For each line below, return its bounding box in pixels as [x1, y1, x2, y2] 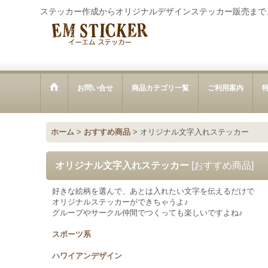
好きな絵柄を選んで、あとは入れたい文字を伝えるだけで [52, 187, 255, 196]
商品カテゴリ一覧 [132, 84, 190, 92]
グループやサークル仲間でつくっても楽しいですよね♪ [52, 208, 243, 217]
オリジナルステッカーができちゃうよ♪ [52, 197, 189, 206]
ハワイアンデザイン [52, 251, 123, 260]
